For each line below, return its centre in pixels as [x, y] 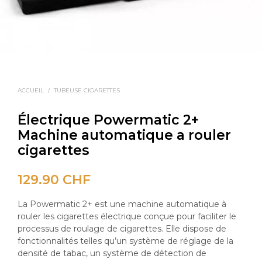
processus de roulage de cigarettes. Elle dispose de [122, 228]
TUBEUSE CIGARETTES [87, 90]
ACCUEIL [31, 90]
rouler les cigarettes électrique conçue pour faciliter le [127, 216]
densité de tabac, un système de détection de [112, 253]
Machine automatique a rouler [124, 135]
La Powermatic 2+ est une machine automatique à [122, 204]
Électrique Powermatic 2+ [108, 120]
